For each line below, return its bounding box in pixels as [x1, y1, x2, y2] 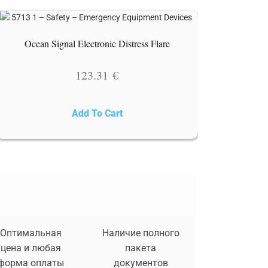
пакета [125, 242, 156, 254]
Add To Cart [71, 108, 123, 120]
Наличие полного [102, 227, 179, 239]
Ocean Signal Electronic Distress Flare [24, 37, 170, 50]
